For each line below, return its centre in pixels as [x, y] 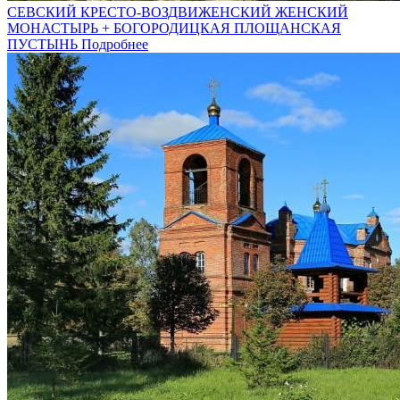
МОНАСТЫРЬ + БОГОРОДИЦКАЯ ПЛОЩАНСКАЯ [174, 28]
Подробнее [115, 44]
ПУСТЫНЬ [42, 44]
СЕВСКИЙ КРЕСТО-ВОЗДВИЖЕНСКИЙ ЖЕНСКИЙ [178, 12]
